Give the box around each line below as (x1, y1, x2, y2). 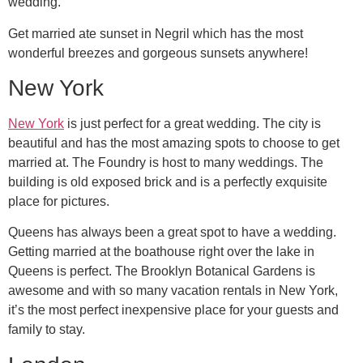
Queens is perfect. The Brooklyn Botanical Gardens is (8, 264, 315, 279)
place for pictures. (8, 194, 109, 208)
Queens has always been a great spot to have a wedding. (8, 225, 336, 240)
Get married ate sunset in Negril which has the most (8, 26, 303, 41)
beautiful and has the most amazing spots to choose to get (8, 135, 340, 150)
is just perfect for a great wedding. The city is (64, 116, 321, 130)
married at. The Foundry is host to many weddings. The (8, 155, 323, 169)
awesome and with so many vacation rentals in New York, (8, 284, 338, 298)
